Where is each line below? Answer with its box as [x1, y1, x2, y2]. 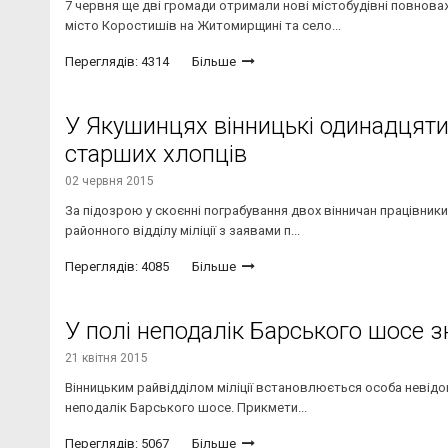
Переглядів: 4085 [65, 259, 169, 275]
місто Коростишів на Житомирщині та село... [65, 18, 341, 34]
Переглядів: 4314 [65, 54, 169, 70]
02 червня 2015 [65, 174, 154, 189]
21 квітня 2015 [65, 351, 148, 366]
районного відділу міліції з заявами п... [65, 223, 300, 239]
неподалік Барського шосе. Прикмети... [65, 400, 307, 416]
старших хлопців [65, 140, 247, 169]
